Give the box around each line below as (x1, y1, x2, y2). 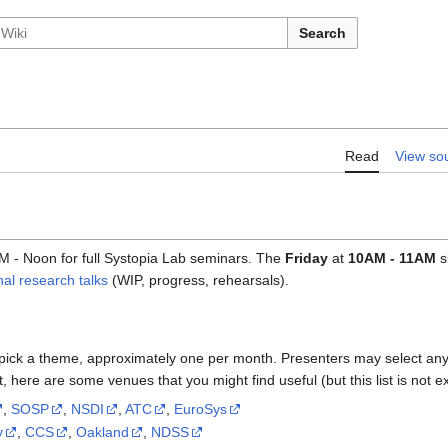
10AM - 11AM (348, 250, 436, 267)
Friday (285, 250, 328, 267)
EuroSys (174, 400, 228, 417)
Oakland (76, 423, 130, 440)
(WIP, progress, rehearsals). (108, 272, 289, 289)
